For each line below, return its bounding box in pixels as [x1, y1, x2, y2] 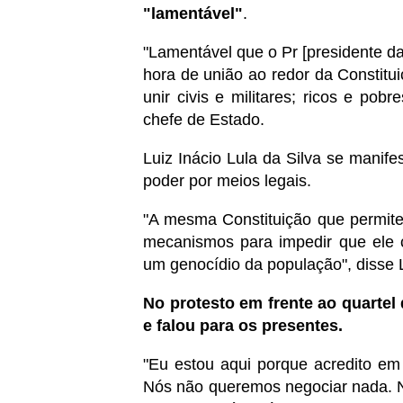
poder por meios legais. [143, 171, 316, 190]
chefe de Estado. [143, 110, 269, 129]
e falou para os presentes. [143, 316, 347, 335]
